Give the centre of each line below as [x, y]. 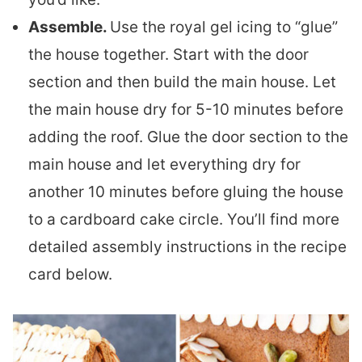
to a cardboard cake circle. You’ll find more [184, 219]
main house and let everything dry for [164, 164]
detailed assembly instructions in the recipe [187, 247]
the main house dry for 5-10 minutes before [186, 109]
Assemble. [69, 27]
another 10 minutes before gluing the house [186, 192]
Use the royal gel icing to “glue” [224, 27]
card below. [70, 274]
